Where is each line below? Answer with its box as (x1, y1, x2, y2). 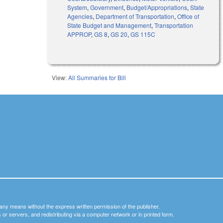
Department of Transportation (96, 11, 175, 20)
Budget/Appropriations (126, 2, 188, 11)
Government (90, 2, 124, 11)
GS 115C (130, 29, 156, 38)
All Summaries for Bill (68, 73, 126, 82)
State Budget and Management (67, 20, 152, 29)
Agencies (67, 11, 93, 20)
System (67, 2, 88, 11)
